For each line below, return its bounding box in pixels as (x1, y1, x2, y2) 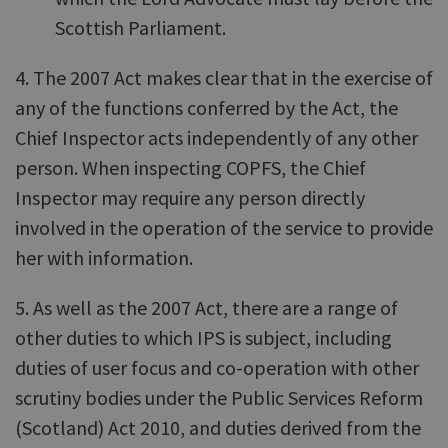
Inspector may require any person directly (15, 185, 365, 210)
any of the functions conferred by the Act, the (15, 95, 398, 120)
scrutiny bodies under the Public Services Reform (15, 385, 423, 410)
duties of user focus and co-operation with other (15, 355, 419, 380)
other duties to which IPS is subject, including (15, 325, 392, 350)
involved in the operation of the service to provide (15, 215, 433, 240)
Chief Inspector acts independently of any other (15, 125, 418, 150)
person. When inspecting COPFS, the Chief (15, 155, 366, 180)
